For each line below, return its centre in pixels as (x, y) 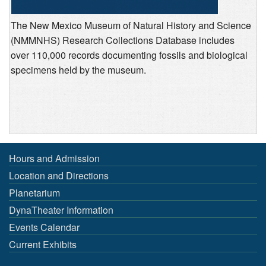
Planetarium (34, 192)
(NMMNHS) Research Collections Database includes (123, 40)
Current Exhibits (43, 244)
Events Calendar (44, 227)
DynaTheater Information (61, 210)
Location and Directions (59, 175)
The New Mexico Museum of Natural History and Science (131, 25)
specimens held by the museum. (78, 69)
